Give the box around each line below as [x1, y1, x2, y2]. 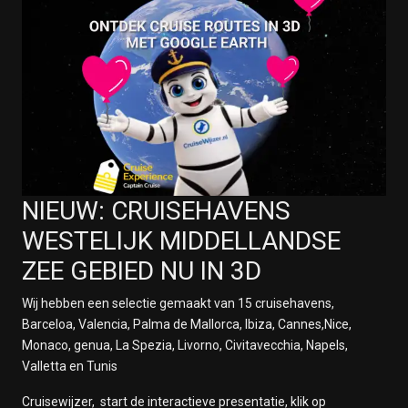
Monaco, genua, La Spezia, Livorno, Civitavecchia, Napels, [22, 338, 348, 352]
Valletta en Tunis [22, 359, 117, 373]
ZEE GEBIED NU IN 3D [22, 256, 261, 286]
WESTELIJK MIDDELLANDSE [22, 226, 341, 256]
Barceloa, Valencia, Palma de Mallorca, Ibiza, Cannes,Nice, [22, 317, 352, 331]
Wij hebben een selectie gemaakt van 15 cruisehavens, [22, 296, 334, 311]
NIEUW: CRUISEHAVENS [22, 196, 291, 226]
